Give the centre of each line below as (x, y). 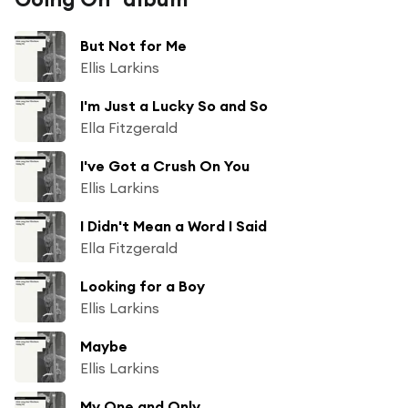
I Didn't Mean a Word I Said (173, 225)
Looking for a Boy (143, 286)
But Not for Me (133, 45)
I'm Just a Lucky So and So (174, 105)
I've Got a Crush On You (165, 165)
